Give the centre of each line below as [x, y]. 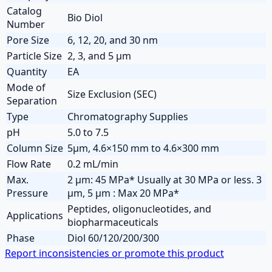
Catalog [24, 11]
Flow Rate [29, 164]
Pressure [27, 193]
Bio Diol [85, 17]
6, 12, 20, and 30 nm [113, 40]
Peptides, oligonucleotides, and [139, 209]
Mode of [26, 87]
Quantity [27, 71]
